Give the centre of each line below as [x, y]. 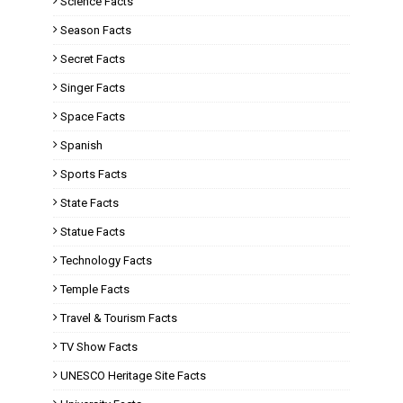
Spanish [81, 145]
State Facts [90, 203]
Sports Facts [94, 174]
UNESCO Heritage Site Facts [133, 376]
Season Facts [96, 30]
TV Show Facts [99, 347]
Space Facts [93, 116]
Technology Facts [106, 260]
